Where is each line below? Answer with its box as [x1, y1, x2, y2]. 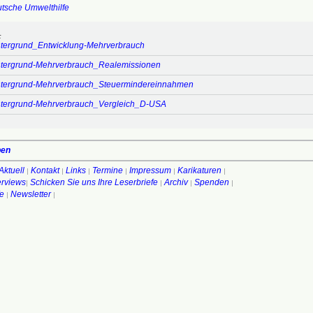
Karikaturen [177, 166, 221, 176]
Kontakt [30, 166, 59, 176]
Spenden [194, 177, 229, 188]
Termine [92, 166, 123, 176]
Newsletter [10, 189, 51, 200]
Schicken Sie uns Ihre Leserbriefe [29, 177, 158, 188]
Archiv [163, 177, 188, 188]
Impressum [129, 166, 171, 176]
